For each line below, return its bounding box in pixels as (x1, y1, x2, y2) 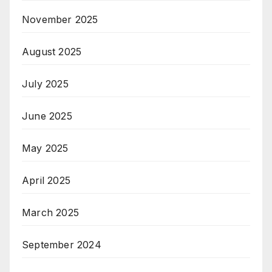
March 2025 (22, 206, 79, 219)
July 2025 (22, 78, 69, 90)
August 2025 (22, 46, 82, 58)
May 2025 (22, 142, 69, 155)
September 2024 (22, 239, 101, 251)
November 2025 (22, 13, 98, 26)
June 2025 (22, 110, 72, 123)
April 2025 (22, 174, 70, 187)
